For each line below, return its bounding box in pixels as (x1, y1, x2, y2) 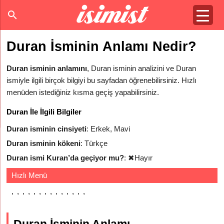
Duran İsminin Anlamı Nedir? (6, 39, 197, 54)
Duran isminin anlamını (6, 64, 87, 72)
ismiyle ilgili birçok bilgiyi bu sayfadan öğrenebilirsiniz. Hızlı (6, 76, 197, 84)
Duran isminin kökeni (6, 139, 81, 147)
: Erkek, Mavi (86, 124, 130, 133)
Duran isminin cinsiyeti (6, 124, 87, 133)
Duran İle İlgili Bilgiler (6, 107, 82, 116)
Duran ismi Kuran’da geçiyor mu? (6, 153, 124, 162)
